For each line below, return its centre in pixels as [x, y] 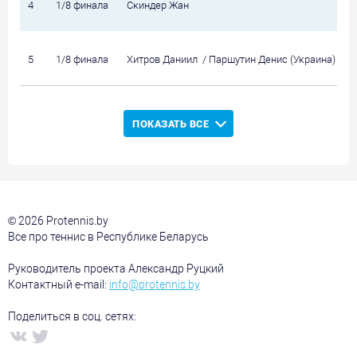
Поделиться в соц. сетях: [72, 316]
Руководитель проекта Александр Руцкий [116, 269]
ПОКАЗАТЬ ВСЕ [171, 124]
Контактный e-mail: [59, 284]
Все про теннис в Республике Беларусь [108, 237]
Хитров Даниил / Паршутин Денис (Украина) [231, 59]
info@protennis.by [155, 284]
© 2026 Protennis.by [58, 221]
